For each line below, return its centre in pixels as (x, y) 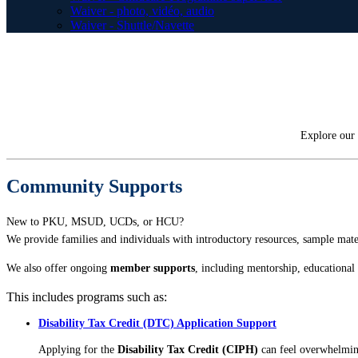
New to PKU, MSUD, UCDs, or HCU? (95, 221)
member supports (153, 268)
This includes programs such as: (87, 296)
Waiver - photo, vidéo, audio (142, 11)
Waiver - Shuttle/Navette (132, 25)
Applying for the (78, 349)
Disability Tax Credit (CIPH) (188, 349)
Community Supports (94, 186)
